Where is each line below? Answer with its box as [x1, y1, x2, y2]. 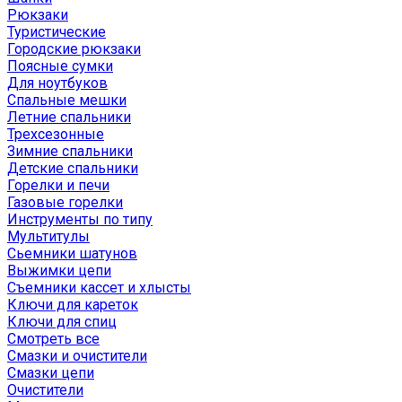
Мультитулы [7, 228, 90, 245]
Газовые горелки [7, 194, 123, 211]
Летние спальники [7, 109, 131, 126]
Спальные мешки [7, 92, 127, 109]
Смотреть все [7, 330, 100, 347]
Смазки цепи [7, 364, 94, 381]
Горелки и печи [7, 177, 109, 194]
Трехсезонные [7, 126, 104, 143]
